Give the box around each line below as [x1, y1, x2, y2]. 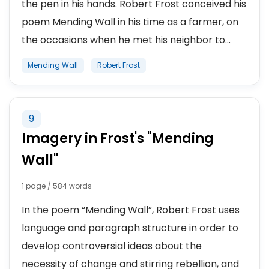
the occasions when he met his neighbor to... [22, 33, 231, 47]
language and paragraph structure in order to [22, 221, 238, 235]
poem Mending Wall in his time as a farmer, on [22, 15, 238, 29]
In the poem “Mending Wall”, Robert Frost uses [22, 203, 240, 217]
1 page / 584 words [22, 181, 92, 191]
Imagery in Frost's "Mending [22, 129, 214, 148]
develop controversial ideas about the [22, 239, 202, 253]
